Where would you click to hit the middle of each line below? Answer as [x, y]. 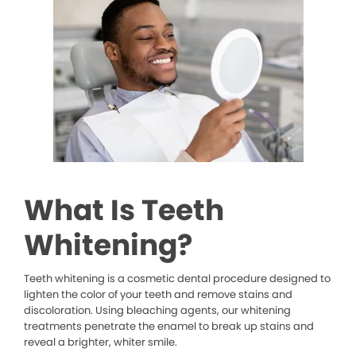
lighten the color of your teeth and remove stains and [158, 295]
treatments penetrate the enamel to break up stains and [169, 327]
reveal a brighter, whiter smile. [101, 342]
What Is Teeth [124, 211]
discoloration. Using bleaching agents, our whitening [157, 311]
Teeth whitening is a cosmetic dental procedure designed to [177, 279]
